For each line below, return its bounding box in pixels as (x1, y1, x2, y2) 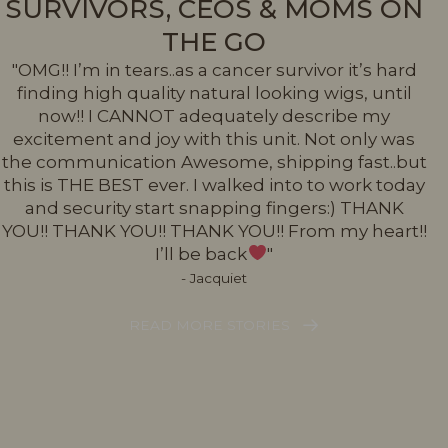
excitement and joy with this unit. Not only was (13, 128, 415, 149)
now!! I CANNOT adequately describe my (38, 105, 390, 126)
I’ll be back (155, 243, 248, 264)
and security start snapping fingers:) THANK (24, 197, 404, 218)
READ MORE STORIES (128, 317, 290, 334)
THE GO (162, 25, 266, 58)
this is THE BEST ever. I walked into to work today (3, 174, 425, 195)
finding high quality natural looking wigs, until (16, 82, 412, 103)
